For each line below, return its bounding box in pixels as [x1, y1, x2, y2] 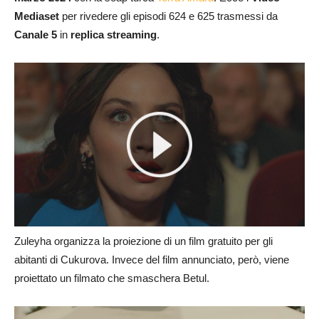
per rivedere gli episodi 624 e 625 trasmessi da [59, 10, 278, 22]
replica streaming [70, 28, 157, 41]
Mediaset [14, 10, 59, 22]
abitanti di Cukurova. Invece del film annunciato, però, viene [14, 253, 289, 266]
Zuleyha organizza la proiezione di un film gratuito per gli [14, 235, 273, 248]
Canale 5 [14, 28, 57, 41]
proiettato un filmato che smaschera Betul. [14, 272, 209, 285]
